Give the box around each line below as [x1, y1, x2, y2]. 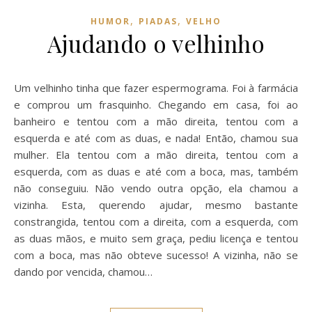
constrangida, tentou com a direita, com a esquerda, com [14, 214, 298, 228]
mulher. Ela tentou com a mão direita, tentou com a [14, 147, 298, 162]
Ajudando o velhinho [47, 27, 265, 58]
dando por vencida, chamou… [14, 264, 153, 279]
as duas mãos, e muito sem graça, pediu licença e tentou [14, 231, 298, 245]
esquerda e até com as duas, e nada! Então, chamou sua [14, 130, 298, 145]
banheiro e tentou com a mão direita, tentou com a [14, 114, 298, 128]
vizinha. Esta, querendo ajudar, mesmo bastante [14, 197, 298, 212]
